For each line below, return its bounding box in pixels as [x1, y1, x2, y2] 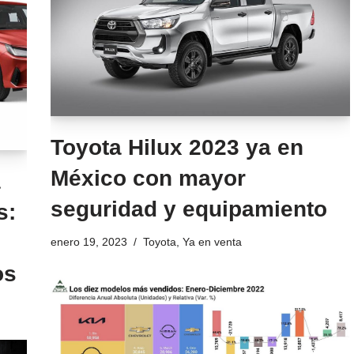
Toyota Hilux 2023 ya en [50, 135, 303, 160]
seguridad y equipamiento [50, 197, 327, 222]
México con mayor [50, 166, 246, 191]
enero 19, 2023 [50, 235, 127, 249]
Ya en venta [182, 235, 242, 249]
